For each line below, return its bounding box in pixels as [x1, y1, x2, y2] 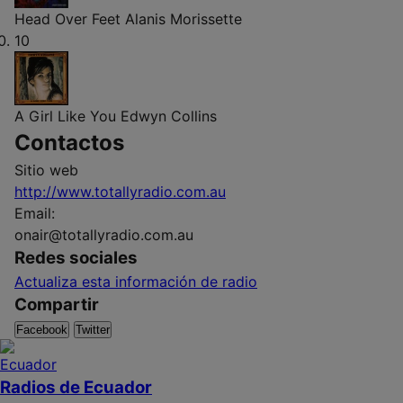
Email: [14, 203, 55, 222]
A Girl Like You [14, 106, 116, 125]
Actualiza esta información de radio [14, 272, 257, 291]
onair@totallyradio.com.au [14, 225, 193, 244]
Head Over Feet [14, 9, 121, 28]
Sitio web [14, 160, 78, 179]
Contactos [14, 129, 124, 156]
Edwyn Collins [121, 106, 217, 125]
